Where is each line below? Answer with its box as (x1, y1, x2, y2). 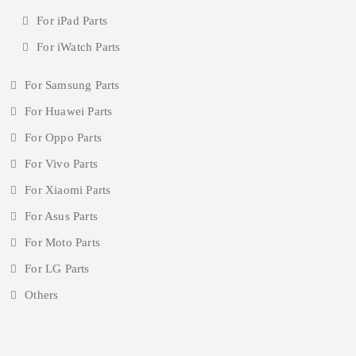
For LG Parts (25, 261, 90, 275)
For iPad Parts (37, 14, 108, 27)
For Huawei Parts (25, 104, 113, 118)
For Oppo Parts (25, 130, 103, 144)
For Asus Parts (25, 209, 99, 222)
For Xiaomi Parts (25, 183, 111, 196)
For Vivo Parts (25, 157, 99, 170)
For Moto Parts (25, 235, 101, 249)
